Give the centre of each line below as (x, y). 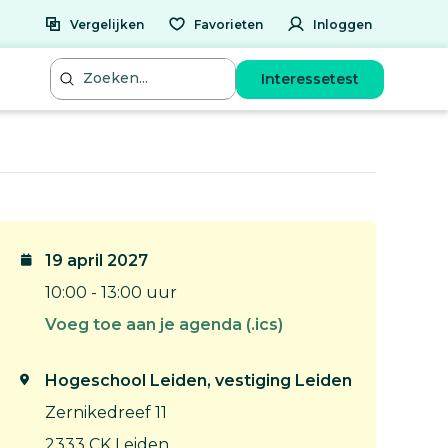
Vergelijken (107, 24)
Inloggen (342, 24)
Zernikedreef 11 (106, 412)
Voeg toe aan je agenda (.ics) (164, 324)
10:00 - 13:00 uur (111, 292)
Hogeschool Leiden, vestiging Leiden (198, 380)
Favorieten (228, 24)
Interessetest (310, 78)
